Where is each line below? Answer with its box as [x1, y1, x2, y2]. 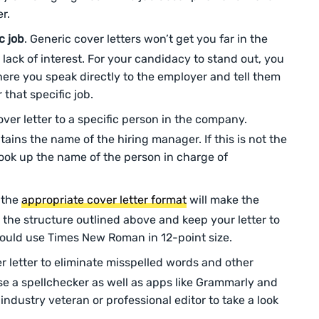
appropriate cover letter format [21, 193, 187, 207]
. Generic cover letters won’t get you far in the [24, 32, 268, 46]
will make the [187, 193, 259, 207]
